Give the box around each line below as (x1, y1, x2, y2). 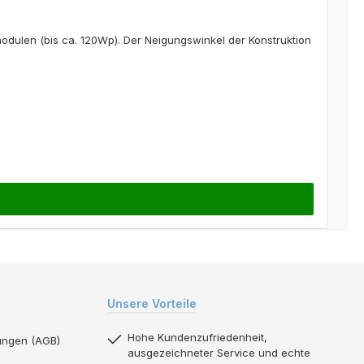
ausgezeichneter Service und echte (128, 345, 310, 359)
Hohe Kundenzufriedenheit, (128, 330, 267, 344)
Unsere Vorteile (107, 296, 197, 310)
